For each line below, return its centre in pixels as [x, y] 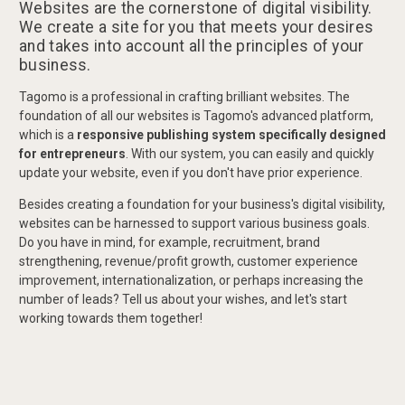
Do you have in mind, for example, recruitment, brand [170, 243]
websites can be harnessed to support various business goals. [194, 224]
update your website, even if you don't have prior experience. [191, 173]
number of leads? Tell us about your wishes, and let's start [183, 300]
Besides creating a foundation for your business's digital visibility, [202, 205]
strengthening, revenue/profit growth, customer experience [188, 262]
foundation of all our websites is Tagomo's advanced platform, [196, 116]
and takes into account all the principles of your [192, 47]
